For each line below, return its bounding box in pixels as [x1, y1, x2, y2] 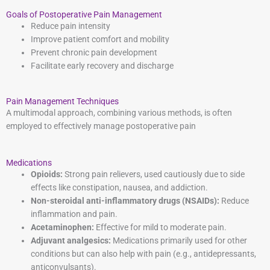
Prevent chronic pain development [31, 47, 158, 57]
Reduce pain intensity [31, 20, 111, 31]
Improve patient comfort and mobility [31, 34, 170, 44]
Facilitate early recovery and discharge [31, 60, 174, 71]
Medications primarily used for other [111, 236, 248, 245]
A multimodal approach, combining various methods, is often [6, 108, 232, 118]
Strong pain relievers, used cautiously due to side [63, 169, 245, 179]
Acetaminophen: [31, 222, 95, 232]
